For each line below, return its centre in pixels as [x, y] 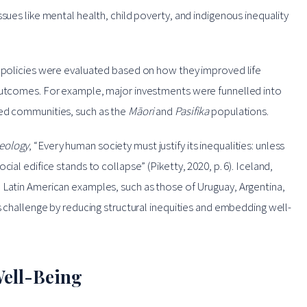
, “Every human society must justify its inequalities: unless [157, 145]
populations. [239, 111]
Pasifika [192, 111]
